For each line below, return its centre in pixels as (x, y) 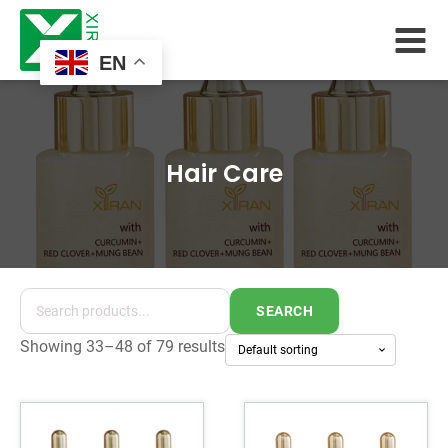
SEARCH (284, 311)
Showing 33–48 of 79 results (122, 346)
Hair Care (224, 173)
